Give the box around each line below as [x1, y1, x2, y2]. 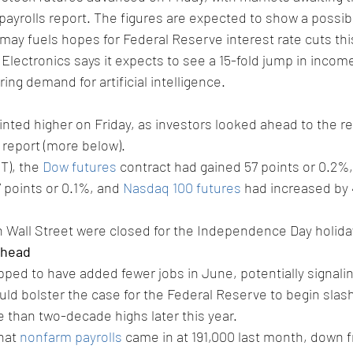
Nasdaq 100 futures [123, 179, 241, 197]
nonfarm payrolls [20, 328, 122, 346]
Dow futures [43, 158, 117, 176]
